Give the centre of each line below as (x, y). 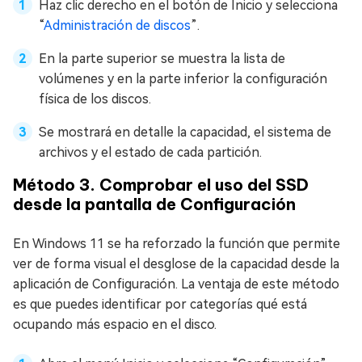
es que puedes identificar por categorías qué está (160, 305)
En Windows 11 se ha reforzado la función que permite (177, 244)
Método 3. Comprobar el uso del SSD (161, 185)
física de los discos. (95, 99)
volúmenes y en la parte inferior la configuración (183, 79)
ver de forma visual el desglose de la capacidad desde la (176, 264)
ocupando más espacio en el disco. (115, 325)
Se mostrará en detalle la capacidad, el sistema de (185, 133)
